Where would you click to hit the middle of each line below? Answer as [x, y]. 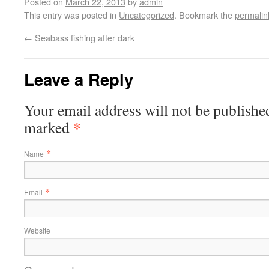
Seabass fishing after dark [83, 38]
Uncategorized [147, 15]
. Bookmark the [204, 15]
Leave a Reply [79, 79]
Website [37, 230]
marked [49, 127]
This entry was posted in [71, 15]
